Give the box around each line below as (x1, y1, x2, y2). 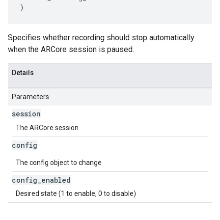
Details (12, 69, 34, 77)
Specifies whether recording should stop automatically (8, 33, 194, 42)
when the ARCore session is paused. (8, 45, 134, 54)
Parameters (12, 93, 49, 101)
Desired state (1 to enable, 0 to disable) (16, 190, 136, 197)
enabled (41, 175, 71, 185)
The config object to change (16, 159, 102, 166)
